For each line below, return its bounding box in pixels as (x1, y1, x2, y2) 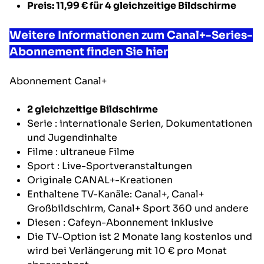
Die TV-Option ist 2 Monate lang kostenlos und (27, 230, 252, 243)
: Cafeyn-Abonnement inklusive (63, 216, 213, 229)
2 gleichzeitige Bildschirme (27, 103, 158, 115)
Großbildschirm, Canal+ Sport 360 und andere (27, 202, 249, 214)
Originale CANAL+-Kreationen (27, 173, 173, 186)
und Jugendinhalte (27, 131, 117, 144)
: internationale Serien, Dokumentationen (55, 117, 252, 130)
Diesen (27, 216, 63, 229)
